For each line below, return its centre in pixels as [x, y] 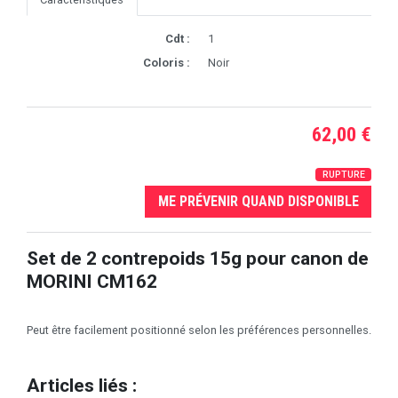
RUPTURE [343, 175]
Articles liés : [82, 385]
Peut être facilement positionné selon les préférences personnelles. [199, 330]
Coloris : [167, 63]
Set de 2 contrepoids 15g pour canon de [198, 258]
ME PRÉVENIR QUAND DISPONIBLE [258, 201]
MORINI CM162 [92, 281]
